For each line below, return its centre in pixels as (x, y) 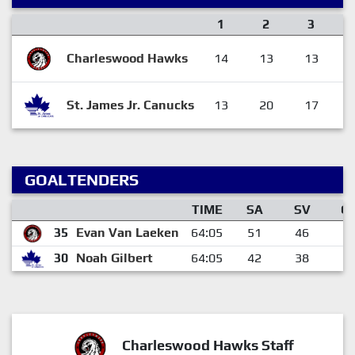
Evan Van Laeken (127, 232)
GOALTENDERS (82, 179)
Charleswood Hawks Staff (208, 345)
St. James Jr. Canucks (130, 105)
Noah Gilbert (114, 258)
